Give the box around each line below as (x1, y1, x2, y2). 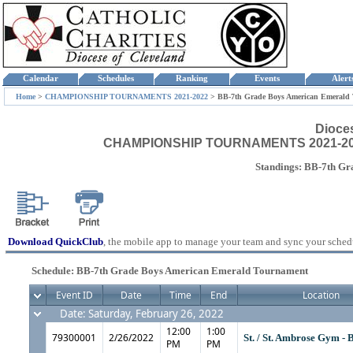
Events (250, 74, 284, 83)
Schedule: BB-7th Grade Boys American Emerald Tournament (32, 265, 308, 277)
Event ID (55, 288, 93, 302)
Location (303, 288, 340, 302)
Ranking (170, 74, 213, 83)
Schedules (93, 74, 139, 83)
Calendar (17, 74, 63, 83)
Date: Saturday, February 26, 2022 (60, 307, 224, 321)
